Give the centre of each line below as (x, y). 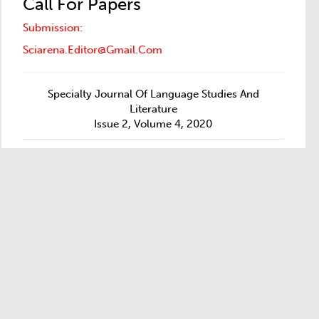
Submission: (52, 28)
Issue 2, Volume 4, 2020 (153, 124)
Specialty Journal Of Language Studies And (153, 94)
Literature (153, 109)
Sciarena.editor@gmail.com (92, 50)
